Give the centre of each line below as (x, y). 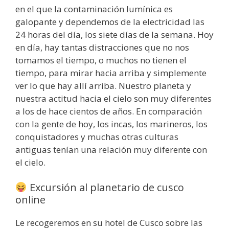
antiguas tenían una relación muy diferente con (111, 149)
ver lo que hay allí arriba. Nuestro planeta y (103, 85)
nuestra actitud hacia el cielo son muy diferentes (113, 98)
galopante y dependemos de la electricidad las (110, 21)
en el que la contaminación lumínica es (94, 9)
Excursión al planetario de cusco (105, 188)
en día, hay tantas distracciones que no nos (102, 47)
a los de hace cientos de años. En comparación (109, 111)
